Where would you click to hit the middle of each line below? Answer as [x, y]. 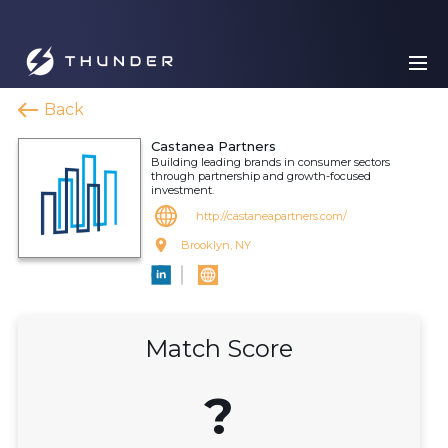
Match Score [219, 348]
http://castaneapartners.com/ [271, 216]
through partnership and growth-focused [261, 176]
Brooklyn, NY [216, 245]
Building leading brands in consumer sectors [270, 162]
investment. [182, 190]
